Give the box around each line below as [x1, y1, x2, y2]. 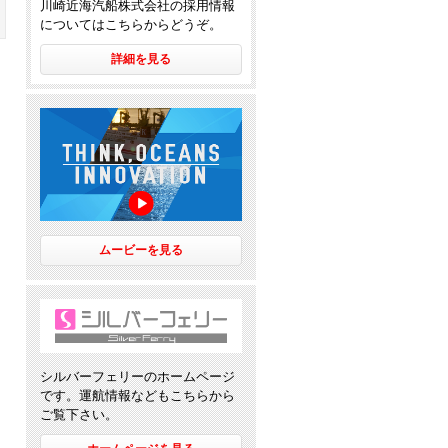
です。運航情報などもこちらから [40, 387, 235, 403]
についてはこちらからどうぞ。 [40, 16, 222, 32]
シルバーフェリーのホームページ [40, 368, 235, 384]
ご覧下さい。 [40, 406, 118, 422]
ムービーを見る [99, 243, 183, 258]
